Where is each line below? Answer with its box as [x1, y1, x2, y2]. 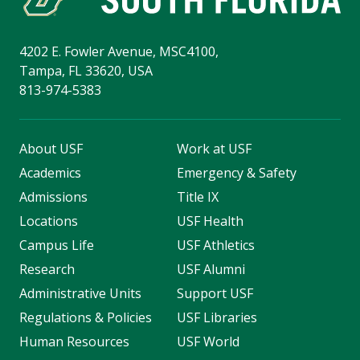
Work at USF [176, 140, 252, 158]
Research [19, 260, 75, 279]
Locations [19, 212, 78, 231]
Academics [19, 164, 81, 182]
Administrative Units [19, 284, 141, 303]
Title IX [176, 188, 219, 207]
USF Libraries [176, 309, 257, 327]
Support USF [176, 284, 253, 303]
